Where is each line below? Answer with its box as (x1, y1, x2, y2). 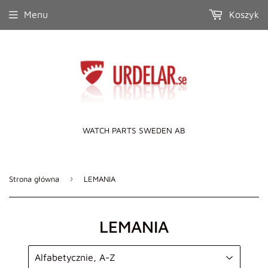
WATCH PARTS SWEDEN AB (83, 126, 185, 135)
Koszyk (226, 9, 259, 20)
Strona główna (9, 174, 59, 184)
